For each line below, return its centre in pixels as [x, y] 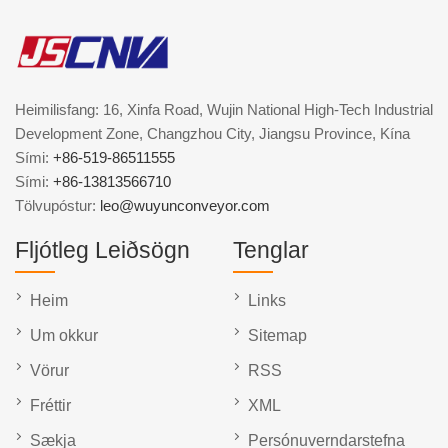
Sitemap [277, 336]
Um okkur [64, 336]
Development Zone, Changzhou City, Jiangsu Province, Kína [212, 134]
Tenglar [271, 250]
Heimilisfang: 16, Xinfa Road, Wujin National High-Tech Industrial [224, 110]
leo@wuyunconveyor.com [185, 206]
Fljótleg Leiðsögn [102, 250]
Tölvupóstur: [57, 206]
